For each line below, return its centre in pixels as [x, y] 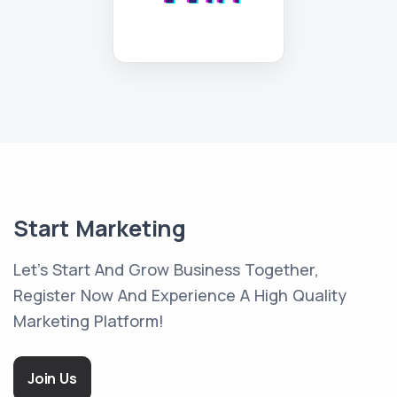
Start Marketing [100, 229]
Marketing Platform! [89, 321]
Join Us [52, 379]
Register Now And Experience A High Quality [180, 296]
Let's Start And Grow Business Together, [166, 270]
